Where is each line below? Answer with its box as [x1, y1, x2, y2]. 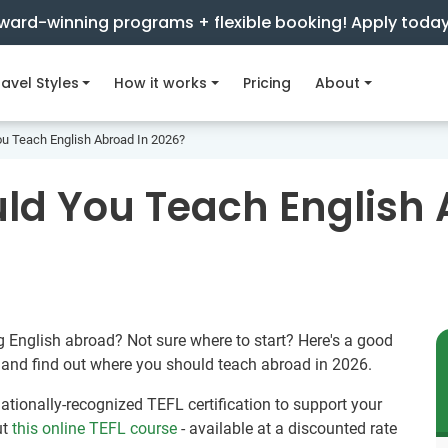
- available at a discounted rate [177, 419, 398, 439]
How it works [114, 73, 208, 93]
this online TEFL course [12, 419, 178, 439]
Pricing [243, 73, 292, 93]
